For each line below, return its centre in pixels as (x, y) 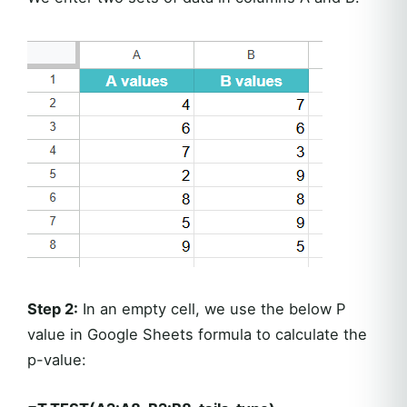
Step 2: (53, 308)
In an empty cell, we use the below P (212, 308)
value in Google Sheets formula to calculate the (197, 334)
